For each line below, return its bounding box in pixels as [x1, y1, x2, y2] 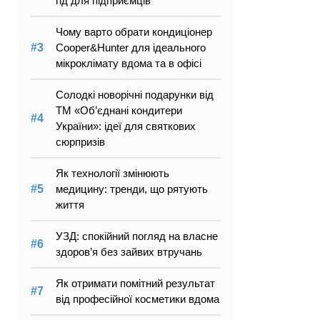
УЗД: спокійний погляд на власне [56, 230, 218, 242]
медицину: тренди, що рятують [56, 183, 208, 195]
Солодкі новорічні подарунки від [56, 89, 214, 101]
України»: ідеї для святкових [56, 120, 196, 132]
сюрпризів [56, 136, 105, 148]
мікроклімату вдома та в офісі [56, 57, 201, 69]
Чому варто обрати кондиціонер [56, 26, 212, 38]
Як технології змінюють [56, 167, 169, 179]
